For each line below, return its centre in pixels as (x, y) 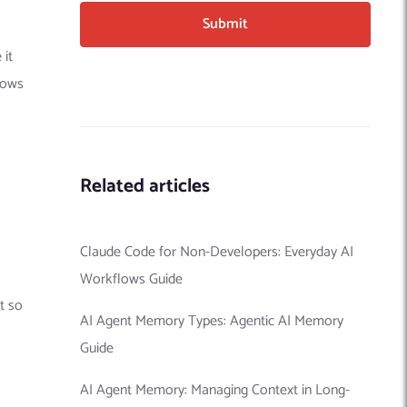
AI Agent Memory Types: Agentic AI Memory (212, 321)
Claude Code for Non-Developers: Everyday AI (217, 252)
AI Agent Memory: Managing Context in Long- (215, 390)
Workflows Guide (131, 279)
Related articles (145, 186)
